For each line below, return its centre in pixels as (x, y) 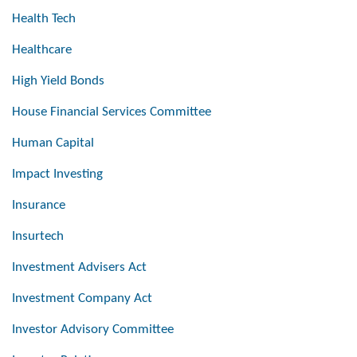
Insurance (39, 206)
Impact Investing (57, 175)
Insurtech (38, 237)
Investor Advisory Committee (93, 330)
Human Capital (53, 143)
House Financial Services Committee (112, 112)
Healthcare (42, 50)
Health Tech (44, 19)
